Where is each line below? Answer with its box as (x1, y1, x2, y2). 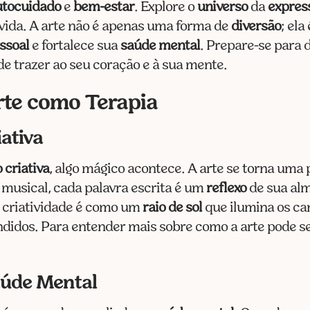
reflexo (206, 181, 247, 196)
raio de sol (143, 201, 203, 215)
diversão (231, 19, 282, 34)
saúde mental (120, 39, 201, 53)
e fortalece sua (29, 39, 121, 53)
